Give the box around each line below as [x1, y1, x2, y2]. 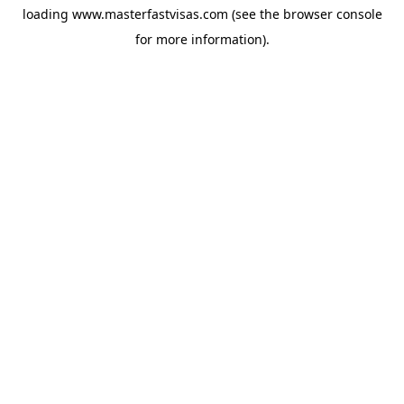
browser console [282, 5, 382, 23]
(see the [227, 5, 280, 23]
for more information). [134, 31, 270, 48]
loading [22, 5, 72, 23]
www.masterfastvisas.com [71, 5, 228, 23]
